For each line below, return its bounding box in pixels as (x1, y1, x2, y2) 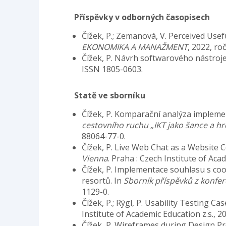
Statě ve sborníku (74, 89, 145, 101)
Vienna (82, 152, 108, 164)
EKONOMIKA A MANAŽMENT (82, 41, 188, 52)
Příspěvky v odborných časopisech (74, 11, 210, 23)
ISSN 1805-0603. (82, 63, 143, 75)
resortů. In (82, 175, 124, 186)
